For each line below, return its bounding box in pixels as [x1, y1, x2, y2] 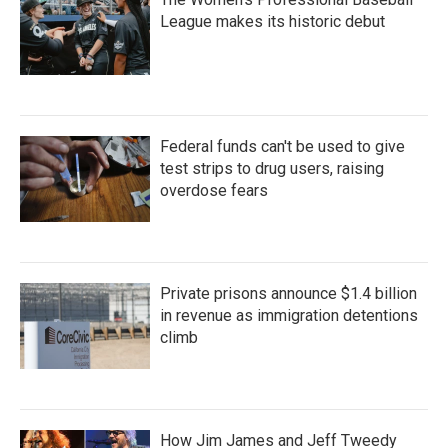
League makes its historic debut [160, 11, 385, 31]
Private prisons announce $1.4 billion [160, 283, 417, 303]
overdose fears [160, 180, 268, 200]
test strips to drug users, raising [160, 158, 384, 178]
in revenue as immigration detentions [160, 305, 418, 325]
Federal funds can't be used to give [160, 136, 405, 156]
